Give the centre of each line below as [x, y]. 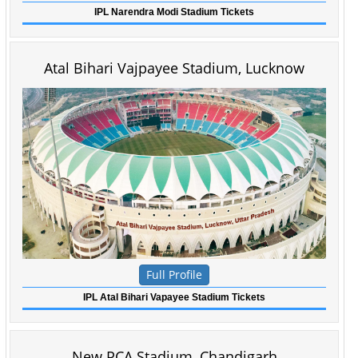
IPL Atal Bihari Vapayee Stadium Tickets [174, 297]
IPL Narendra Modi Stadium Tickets [174, 12]
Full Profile [174, 274]
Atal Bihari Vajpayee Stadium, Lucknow [174, 68]
